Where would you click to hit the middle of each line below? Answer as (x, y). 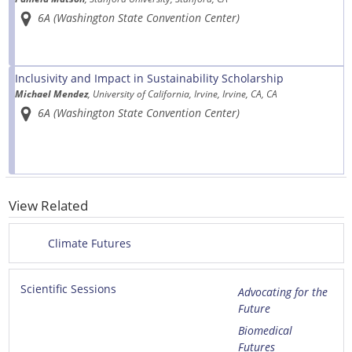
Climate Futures (89, 244)
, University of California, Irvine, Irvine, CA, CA (182, 94)
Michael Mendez (51, 94)
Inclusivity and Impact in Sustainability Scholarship (149, 79)
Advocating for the (282, 291)
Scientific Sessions (68, 289)
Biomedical (265, 330)
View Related (48, 205)
